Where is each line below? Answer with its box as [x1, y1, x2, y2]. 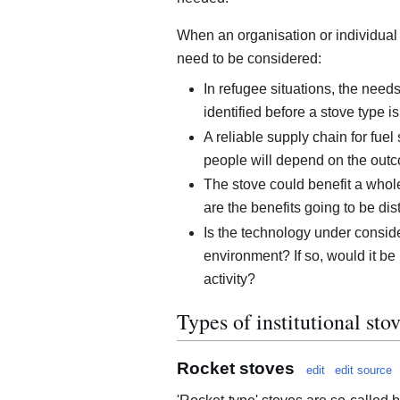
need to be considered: [177, 51, 321, 67]
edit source [335, 362, 392, 377]
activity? [204, 271, 255, 287]
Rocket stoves [177, 358, 295, 378]
